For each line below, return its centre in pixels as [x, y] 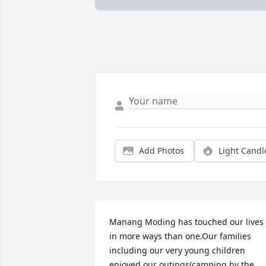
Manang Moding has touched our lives [186, 222]
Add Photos [161, 151]
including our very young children [177, 251]
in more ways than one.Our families [180, 236]
